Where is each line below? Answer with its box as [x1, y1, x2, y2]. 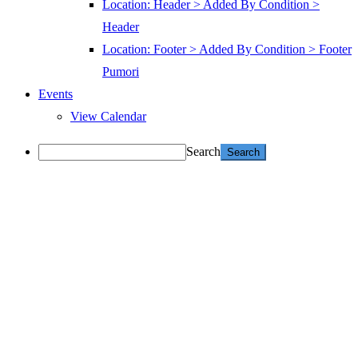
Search [186, 145, 221, 159]
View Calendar [70, 109, 146, 124]
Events [38, 87, 73, 101]
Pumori [102, 65, 139, 79]
